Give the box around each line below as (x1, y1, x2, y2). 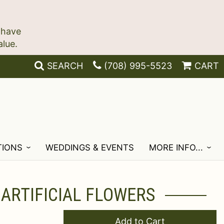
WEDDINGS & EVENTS (45, 142, 134, 152)
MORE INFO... (149, 142, 203, 152)
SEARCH (47, 60, 83, 71)
